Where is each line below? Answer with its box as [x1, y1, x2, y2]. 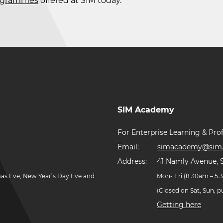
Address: [117, 157, 149, 166]
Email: [117, 142, 141, 151]
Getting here [157, 200, 201, 209]
